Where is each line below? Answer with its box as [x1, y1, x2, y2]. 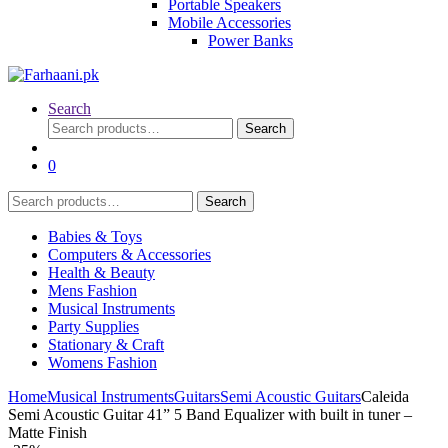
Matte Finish [8, 424, 87, 441]
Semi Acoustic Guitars [220, 388, 361, 405]
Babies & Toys [48, 228, 142, 245]
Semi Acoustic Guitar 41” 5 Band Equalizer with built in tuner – [8, 406, 412, 423]
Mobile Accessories [168, 14, 291, 31]
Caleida [361, 388, 409, 405]
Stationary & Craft [48, 336, 164, 353]
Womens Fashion [48, 354, 157, 371]
